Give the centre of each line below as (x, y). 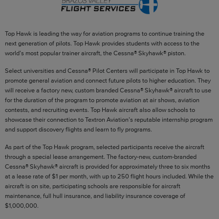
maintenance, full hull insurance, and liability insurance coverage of (95, 196)
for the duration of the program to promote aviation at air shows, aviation (102, 100)
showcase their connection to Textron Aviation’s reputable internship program (109, 119)
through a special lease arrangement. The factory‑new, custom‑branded (101, 156)
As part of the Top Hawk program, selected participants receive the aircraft (105, 147)
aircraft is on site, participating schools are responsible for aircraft (93, 186)
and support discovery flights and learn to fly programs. (78, 129)
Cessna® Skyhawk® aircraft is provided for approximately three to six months (108, 166)
